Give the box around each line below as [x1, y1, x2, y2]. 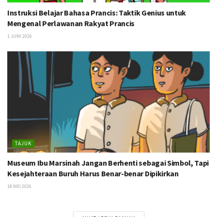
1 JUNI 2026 [7, 33, 32, 40]
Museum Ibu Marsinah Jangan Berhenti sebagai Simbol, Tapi [7, 158, 209, 168]
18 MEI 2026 [7, 183, 31, 190]
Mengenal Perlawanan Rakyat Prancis [7, 18, 135, 29]
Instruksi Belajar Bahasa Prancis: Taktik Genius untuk [7, 8, 186, 18]
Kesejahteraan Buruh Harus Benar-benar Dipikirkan [7, 169, 179, 179]
